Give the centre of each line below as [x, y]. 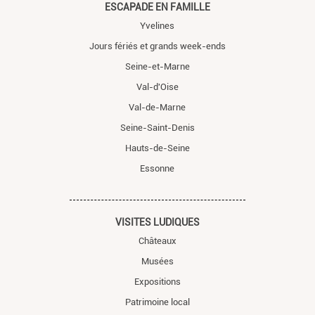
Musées [157, 261]
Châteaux [157, 240]
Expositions [157, 281]
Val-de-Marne [157, 107]
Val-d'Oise [157, 86]
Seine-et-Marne [157, 66]
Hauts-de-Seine [157, 148]
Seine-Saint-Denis [157, 127]
